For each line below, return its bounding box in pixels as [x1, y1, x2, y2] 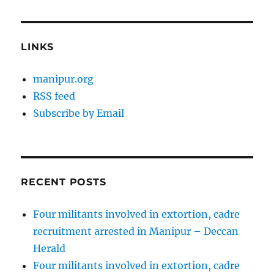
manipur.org [33, 73, 94, 86]
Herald [33, 242, 66, 255]
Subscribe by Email [33, 107, 125, 120]
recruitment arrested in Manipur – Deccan [33, 225, 239, 238]
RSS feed [33, 90, 76, 103]
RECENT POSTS [21, 176, 106, 188]
